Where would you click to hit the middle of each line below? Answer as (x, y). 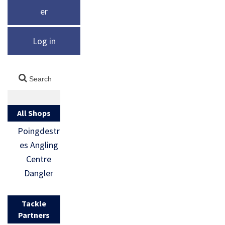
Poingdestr (39, 131)
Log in (44, 41)
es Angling (39, 145)
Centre (39, 159)
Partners (34, 215)
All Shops (34, 113)
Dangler (39, 173)
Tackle (34, 203)
